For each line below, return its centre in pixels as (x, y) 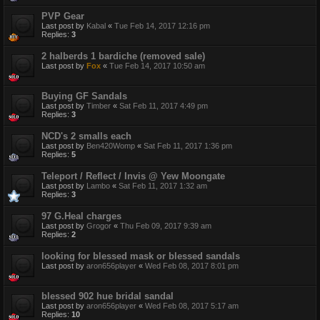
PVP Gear (63, 16)
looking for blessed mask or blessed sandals (141, 256)
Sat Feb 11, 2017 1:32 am (163, 186)
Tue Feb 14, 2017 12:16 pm (162, 26)
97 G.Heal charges (81, 216)
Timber (99, 106)
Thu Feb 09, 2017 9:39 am (166, 226)
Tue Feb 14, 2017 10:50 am (157, 66)
